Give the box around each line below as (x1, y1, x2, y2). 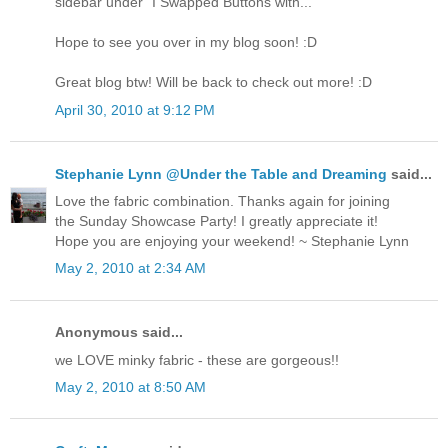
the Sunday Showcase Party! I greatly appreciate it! (55, 213, 378, 230)
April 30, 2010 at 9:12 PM (55, 101, 215, 118)
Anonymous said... (55, 324, 183, 341)
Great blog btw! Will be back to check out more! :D (55, 74, 372, 91)
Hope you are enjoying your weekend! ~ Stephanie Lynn (55, 233, 409, 250)
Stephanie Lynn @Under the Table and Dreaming (55, 165, 387, 182)
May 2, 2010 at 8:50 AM (55, 378, 206, 395)
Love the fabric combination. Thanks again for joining (55, 193, 390, 210)
